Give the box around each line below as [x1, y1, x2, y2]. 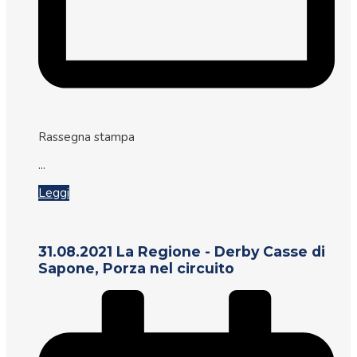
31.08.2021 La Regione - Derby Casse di [38, 242, 325, 260]
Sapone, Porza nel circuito [38, 259, 234, 277]
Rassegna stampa [38, 129, 135, 146]
